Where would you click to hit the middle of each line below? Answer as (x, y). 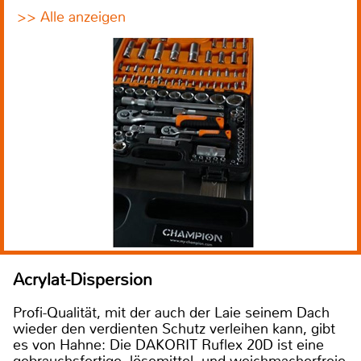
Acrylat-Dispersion (83, 280)
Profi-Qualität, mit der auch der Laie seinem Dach (171, 313)
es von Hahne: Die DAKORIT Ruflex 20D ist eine (168, 345)
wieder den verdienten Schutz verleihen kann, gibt (174, 329)
